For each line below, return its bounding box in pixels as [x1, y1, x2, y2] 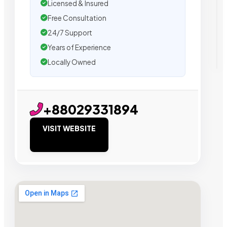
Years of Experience [48, 43, 111, 52]
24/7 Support [48, 28, 92, 37]
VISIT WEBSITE [43, 123, 96, 133]
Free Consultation [48, 13, 106, 22]
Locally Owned [48, 57, 96, 66]
